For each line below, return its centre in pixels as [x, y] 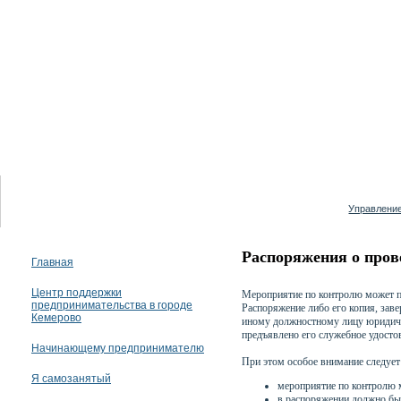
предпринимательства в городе [112, 305]
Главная [52, 262]
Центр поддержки [77, 293]
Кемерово [56, 318]
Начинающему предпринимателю [118, 348]
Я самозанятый [71, 379]
